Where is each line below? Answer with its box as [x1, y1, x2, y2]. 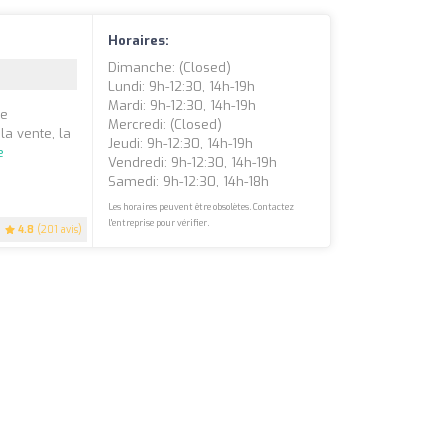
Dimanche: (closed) [108, 59, 232, 77]
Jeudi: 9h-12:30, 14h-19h [108, 135, 254, 153]
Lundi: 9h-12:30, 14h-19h [108, 78, 256, 96]
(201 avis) [34, 223, 83, 237]
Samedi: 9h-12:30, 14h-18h [108, 173, 270, 191]
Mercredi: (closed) [108, 116, 223, 134]
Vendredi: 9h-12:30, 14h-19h [108, 154, 278, 172]
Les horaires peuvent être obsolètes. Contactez [108, 201, 295, 214]
